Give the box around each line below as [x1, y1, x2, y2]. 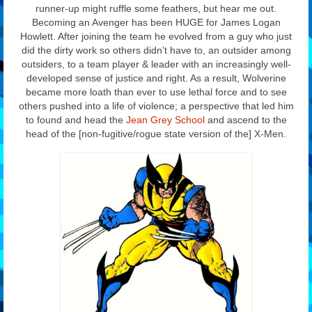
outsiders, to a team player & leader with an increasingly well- [21, 58, 291, 70]
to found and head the [25, 114, 126, 126]
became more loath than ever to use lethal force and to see [25, 86, 287, 98]
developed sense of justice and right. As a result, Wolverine [26, 72, 286, 84]
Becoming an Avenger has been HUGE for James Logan [31, 17, 281, 29]
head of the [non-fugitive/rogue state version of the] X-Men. [26, 128, 286, 140]
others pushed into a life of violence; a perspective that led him [18, 100, 294, 112]
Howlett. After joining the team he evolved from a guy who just [20, 31, 292, 42]
